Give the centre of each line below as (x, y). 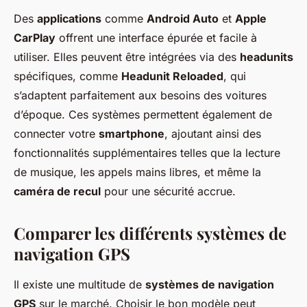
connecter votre (56, 134)
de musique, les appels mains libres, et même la (137, 172)
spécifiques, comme (67, 76)
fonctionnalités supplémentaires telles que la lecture (147, 153)
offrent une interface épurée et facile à (156, 38)
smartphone (132, 134)
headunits (267, 57)
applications (69, 19)
